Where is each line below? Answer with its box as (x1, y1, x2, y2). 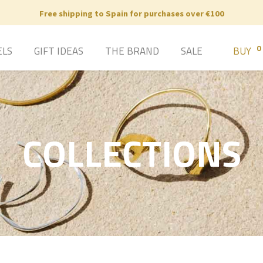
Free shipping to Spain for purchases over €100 (39, 8, 224, 19)
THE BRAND (104, 43, 159, 59)
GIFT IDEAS (33, 43, 83, 59)
